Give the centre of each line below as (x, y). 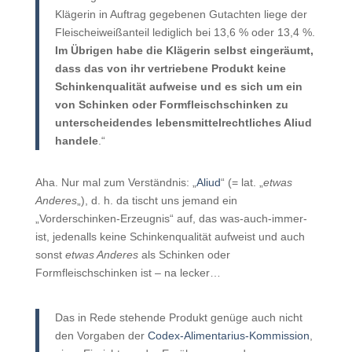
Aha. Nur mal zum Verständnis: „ (115, 182)
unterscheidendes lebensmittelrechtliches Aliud (183, 123)
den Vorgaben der (101, 335)
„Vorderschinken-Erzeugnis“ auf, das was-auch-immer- (171, 218)
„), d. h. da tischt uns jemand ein (157, 200)
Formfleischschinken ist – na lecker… (128, 273)
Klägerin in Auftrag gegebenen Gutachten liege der (181, 14)
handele (76, 141)
